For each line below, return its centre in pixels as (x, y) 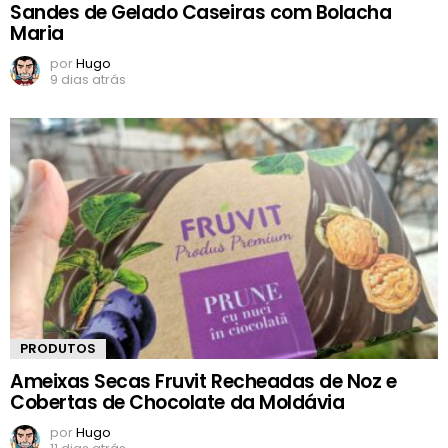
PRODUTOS (58, 349)
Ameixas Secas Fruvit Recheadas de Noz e (203, 382)
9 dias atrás (88, 80)
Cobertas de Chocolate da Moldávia (177, 403)
